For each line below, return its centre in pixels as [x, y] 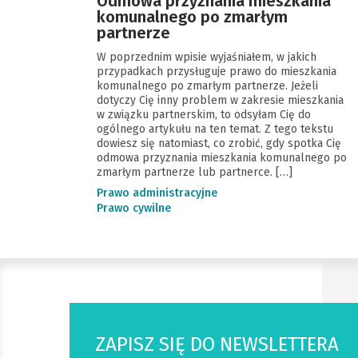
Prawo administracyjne [157, 193]
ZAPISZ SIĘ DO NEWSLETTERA [217, 345]
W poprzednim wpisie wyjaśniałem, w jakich [206, 57]
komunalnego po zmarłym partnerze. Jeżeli [207, 86]
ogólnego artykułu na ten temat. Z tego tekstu [215, 129]
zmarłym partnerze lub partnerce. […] [194, 172]
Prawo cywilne [133, 208]
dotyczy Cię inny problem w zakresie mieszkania [220, 100]
